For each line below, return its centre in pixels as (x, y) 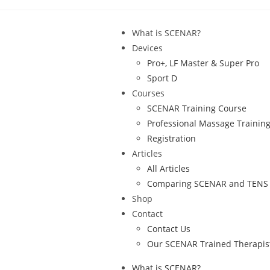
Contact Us (169, 229)
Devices (147, 48)
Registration (171, 138)
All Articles (168, 168)
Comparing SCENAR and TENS (208, 184)
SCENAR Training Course (197, 108)
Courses (148, 93)
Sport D (162, 78)
